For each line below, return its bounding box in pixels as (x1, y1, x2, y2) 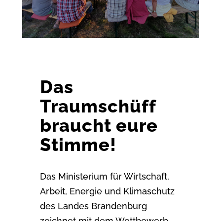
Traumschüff (39, 95, 156, 116)
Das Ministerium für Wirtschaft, (39, 171, 169, 182)
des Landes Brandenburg (39, 200, 147, 211)
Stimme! (39, 134, 116, 155)
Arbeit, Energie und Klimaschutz (39, 185, 175, 196)
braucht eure (39, 114, 158, 136)
